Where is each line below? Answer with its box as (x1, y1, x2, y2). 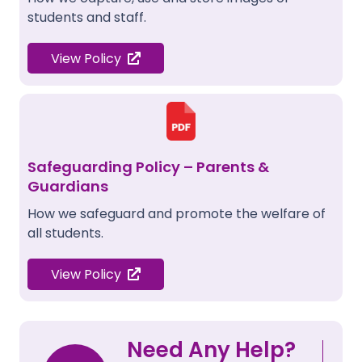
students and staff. (27, 8, 146, 27)
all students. (27, 224, 103, 243)
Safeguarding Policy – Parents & (27, 157, 269, 178)
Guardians (27, 176, 108, 197)
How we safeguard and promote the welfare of (27, 204, 326, 224)
